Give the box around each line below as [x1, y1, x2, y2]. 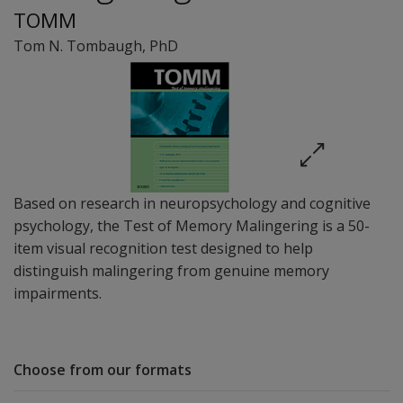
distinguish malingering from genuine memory [13, 261, 329, 281]
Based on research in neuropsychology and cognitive [13, 193, 371, 213]
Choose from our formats [13, 360, 192, 380]
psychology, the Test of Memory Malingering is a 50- [13, 216, 370, 236]
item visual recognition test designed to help [13, 238, 313, 258]
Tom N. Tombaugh [13, 36, 142, 56]
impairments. [13, 283, 102, 303]
